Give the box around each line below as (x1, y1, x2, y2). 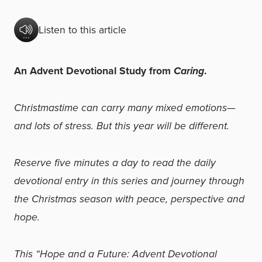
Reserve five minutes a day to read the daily (14, 155, 216, 170)
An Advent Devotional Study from (14, 63, 174, 78)
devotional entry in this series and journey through (14, 173, 244, 188)
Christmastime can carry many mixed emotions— (14, 100, 236, 115)
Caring (174, 63, 204, 78)
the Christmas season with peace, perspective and (14, 191, 244, 206)
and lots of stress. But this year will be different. (14, 118, 229, 133)
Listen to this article (39, 22, 126, 37)
